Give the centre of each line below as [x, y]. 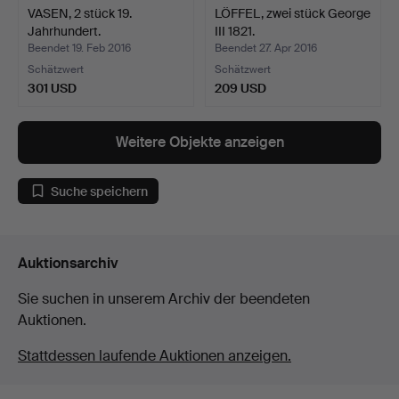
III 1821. [235, 32]
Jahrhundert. [64, 32]
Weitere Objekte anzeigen [199, 142]
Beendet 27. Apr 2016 [266, 49]
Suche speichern [99, 191]
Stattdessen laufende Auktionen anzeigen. [155, 356]
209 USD [240, 89]
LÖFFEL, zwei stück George [293, 14]
